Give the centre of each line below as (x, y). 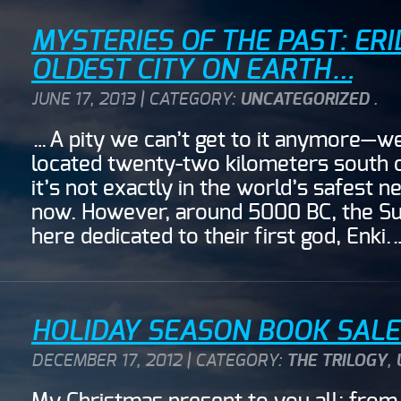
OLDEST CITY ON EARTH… (192, 70)
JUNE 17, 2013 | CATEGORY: (136, 100)
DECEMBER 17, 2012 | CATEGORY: (159, 361)
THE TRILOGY (337, 361)
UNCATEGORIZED (304, 100)
